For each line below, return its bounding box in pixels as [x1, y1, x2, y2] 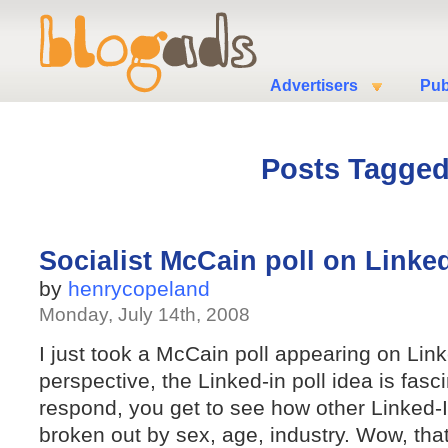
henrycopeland [68, 277, 210, 300]
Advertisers [270, 77, 358, 94]
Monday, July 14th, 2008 [39, 304, 250, 325]
